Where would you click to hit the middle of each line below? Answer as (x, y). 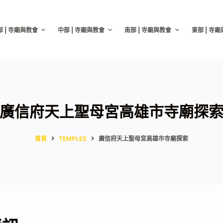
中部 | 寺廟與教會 (81, 30)
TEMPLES (73, 138)
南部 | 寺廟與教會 (148, 30)
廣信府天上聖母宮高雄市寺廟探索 (143, 138)
